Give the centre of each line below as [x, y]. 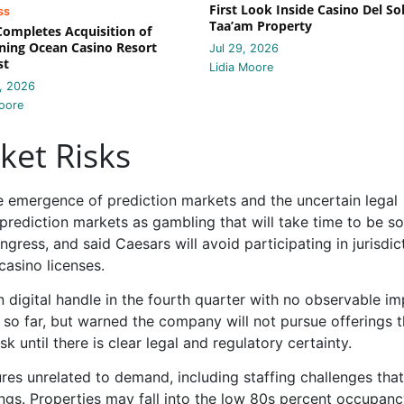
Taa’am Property [261, 25]
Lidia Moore [241, 67]
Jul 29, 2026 [244, 48]
